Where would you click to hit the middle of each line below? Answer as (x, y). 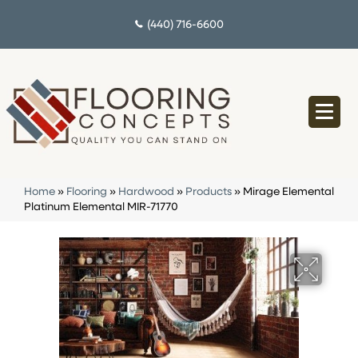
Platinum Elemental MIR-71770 (101, 208)
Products (209, 193)
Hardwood (146, 193)
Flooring (87, 193)
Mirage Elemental (288, 193)
